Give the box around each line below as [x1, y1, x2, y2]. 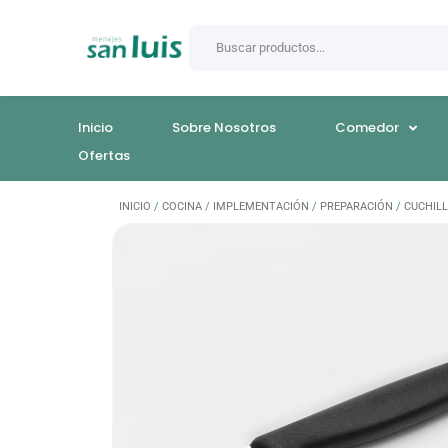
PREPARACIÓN [320, 200, 393, 214]
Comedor [335, 118, 400, 138]
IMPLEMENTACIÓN [213, 200, 309, 214]
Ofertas [78, 146, 131, 166]
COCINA [162, 200, 202, 214]
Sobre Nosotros [172, 118, 277, 138]
